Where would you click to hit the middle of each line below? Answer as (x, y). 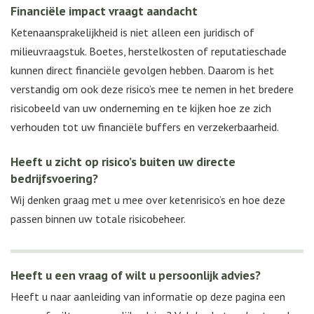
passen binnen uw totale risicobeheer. (98, 219)
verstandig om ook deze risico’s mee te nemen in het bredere (152, 89)
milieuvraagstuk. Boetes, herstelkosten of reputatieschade (149, 52)
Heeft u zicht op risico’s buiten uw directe (123, 162)
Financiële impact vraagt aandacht (104, 11)
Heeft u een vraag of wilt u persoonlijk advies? (136, 275)
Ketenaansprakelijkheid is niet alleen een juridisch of (132, 33)
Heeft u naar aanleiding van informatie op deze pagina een (148, 297)
